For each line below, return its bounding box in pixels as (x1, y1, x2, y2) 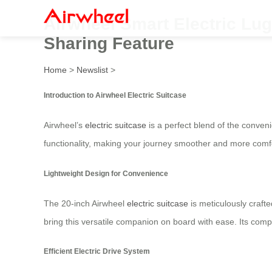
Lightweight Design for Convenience (44, 169, 168, 177)
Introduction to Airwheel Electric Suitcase (44, 90, 186, 99)
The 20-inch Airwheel (44, 199, 127, 209)
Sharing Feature (44, 33, 174, 53)
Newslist (76, 64, 108, 75)
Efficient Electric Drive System (44, 247, 150, 256)
